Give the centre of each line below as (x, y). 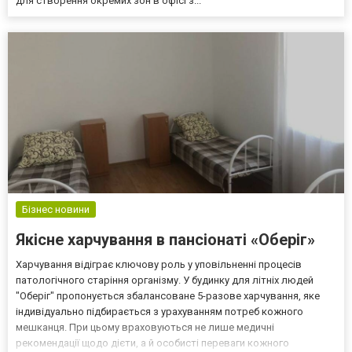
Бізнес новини (56, 210)
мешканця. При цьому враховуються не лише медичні (145, 328)
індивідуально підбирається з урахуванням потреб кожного (159, 312)
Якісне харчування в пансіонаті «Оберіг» (165, 240)
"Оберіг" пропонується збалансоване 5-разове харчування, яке (168, 296)
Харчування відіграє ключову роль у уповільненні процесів (159, 265)
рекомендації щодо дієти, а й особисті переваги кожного (152, 343)
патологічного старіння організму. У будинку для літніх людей (165, 280)
